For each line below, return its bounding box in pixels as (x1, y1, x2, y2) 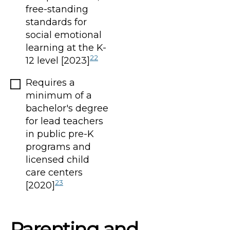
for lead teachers (26, 115, 103, 127)
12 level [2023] (26, 54, 90, 66)
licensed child (26, 154, 89, 165)
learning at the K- (26, 42, 106, 53)
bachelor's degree (26, 102, 108, 114)
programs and (26, 141, 91, 152)
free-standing (26, 3, 88, 15)
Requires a (26, 76, 75, 88)
